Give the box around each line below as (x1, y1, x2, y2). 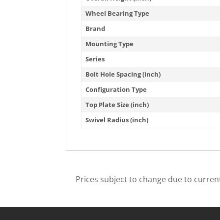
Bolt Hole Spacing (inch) (85, 69, 161, 79)
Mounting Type (85, 39, 134, 48)
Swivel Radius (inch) (85, 115, 149, 124)
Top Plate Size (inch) (85, 100, 149, 109)
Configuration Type (85, 84, 147, 94)
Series (85, 54, 105, 63)
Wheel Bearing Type (85, 8, 150, 18)
